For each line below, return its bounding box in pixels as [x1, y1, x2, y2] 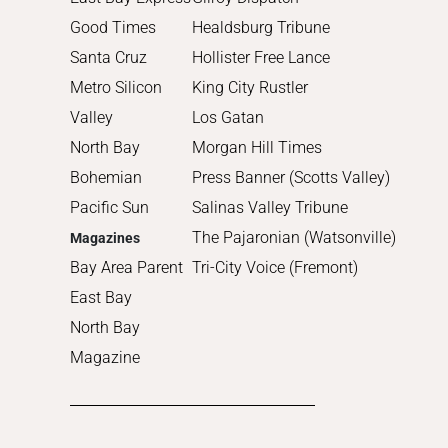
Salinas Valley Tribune [192, 197, 349, 217]
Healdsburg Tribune [192, 17, 331, 37]
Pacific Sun [70, 197, 149, 217]
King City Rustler [192, 77, 309, 97]
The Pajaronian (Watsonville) [192, 227, 397, 247]
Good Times [70, 17, 156, 37]
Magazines [70, 229, 140, 246]
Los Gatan [192, 107, 265, 127]
